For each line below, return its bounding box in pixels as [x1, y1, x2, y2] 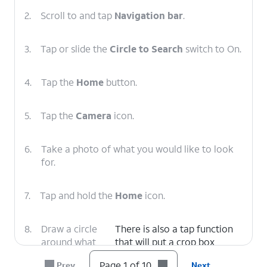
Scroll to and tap [41, 9, 114, 21]
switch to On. [183, 42, 241, 55]
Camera [76, 109, 111, 122]
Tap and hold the [40, 189, 115, 201]
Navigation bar [114, 9, 183, 21]
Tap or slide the [41, 42, 110, 55]
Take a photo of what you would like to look [41, 142, 234, 155]
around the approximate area [114, 249, 243, 261]
